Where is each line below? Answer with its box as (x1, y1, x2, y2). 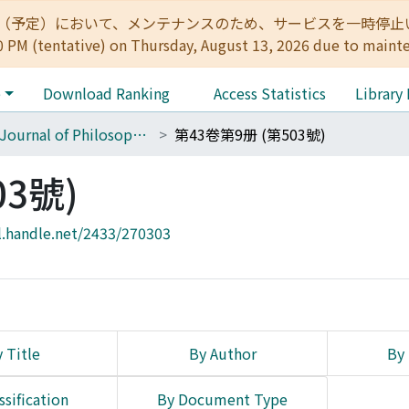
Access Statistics (213, 82, 326, 104)
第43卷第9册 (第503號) (174, 123, 326, 145)
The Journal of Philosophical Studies (132, 123, 147, 145)
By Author (188, 342, 257, 364)
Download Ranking (42, 82, 170, 104)
